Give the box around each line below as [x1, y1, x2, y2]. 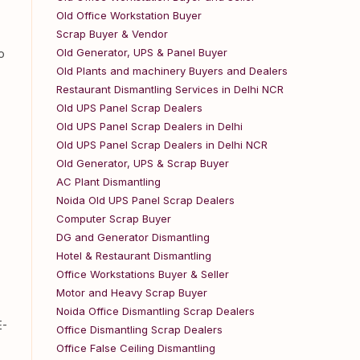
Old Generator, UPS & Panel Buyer [56, 46, 227, 59]
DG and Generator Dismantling [56, 231, 210, 243]
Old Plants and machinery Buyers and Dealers [56, 64, 288, 77]
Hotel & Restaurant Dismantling [56, 249, 211, 262]
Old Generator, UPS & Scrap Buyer [56, 157, 229, 170]
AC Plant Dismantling [56, 175, 161, 188]
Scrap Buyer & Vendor [56, 27, 168, 40]
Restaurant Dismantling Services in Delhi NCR [56, 83, 284, 96]
